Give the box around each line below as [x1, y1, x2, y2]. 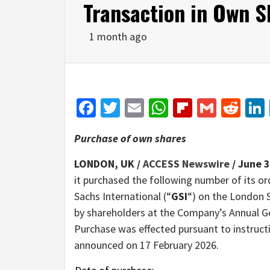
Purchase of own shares [74, 131, 186, 145]
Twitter [120, 95, 178, 120]
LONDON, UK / [74, 156, 143, 171]
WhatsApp [168, 95, 251, 120]
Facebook [96, 95, 173, 120]
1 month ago [89, 29, 147, 43]
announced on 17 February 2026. [74, 237, 219, 252]
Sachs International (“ [74, 189, 171, 203]
